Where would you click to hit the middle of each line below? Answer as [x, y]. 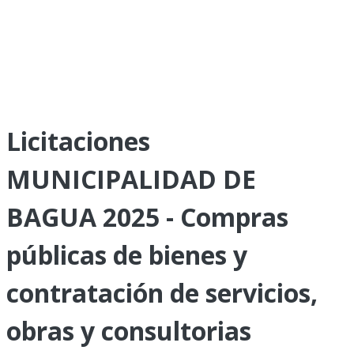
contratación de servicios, [162, 293]
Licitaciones [78, 141]
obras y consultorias [129, 331]
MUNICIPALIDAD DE [131, 179]
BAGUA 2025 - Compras [147, 217]
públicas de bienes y [127, 255]
